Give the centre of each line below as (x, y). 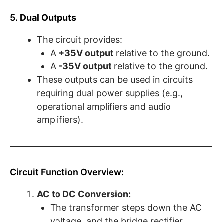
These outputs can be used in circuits (115, 80)
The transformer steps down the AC (126, 208)
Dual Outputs (48, 18)
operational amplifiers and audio (104, 107)
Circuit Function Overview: (67, 172)
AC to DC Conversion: (84, 194)
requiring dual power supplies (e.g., (110, 93)
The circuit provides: (80, 40)
